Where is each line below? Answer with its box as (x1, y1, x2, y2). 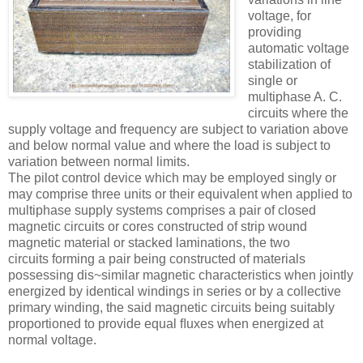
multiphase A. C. (247, 89, 342, 104)
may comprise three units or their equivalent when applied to (8, 186, 352, 201)
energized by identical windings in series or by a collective (8, 284, 341, 298)
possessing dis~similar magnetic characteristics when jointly (8, 267, 353, 282)
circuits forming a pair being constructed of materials (8, 251, 305, 266)
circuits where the (247, 105, 348, 120)
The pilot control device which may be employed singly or (8, 170, 336, 185)
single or (247, 73, 297, 88)
